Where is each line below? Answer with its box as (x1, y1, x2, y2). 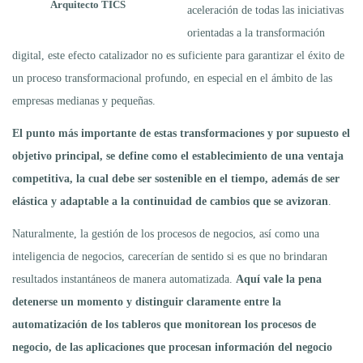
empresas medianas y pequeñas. (12, 94, 156, 107)
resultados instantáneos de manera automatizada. (12, 272, 236, 285)
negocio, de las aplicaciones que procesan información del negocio (12, 340, 332, 353)
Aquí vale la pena (236, 272, 322, 285)
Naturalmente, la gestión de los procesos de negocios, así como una (12, 227, 319, 240)
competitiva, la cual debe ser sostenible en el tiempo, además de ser (12, 172, 340, 185)
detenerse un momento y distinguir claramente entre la (12, 295, 281, 308)
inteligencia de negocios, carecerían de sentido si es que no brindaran (12, 250, 327, 263)
